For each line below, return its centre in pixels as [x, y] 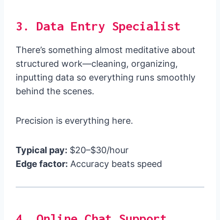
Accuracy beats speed [115, 164]
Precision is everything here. [74, 121]
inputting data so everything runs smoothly [106, 78]
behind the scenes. [55, 91]
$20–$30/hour [98, 150]
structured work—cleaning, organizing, [97, 64]
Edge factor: [42, 164]
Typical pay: [41, 150]
